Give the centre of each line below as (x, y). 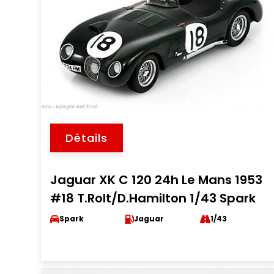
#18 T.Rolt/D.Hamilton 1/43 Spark (153, 198)
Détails (87, 138)
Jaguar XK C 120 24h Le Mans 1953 (157, 180)
